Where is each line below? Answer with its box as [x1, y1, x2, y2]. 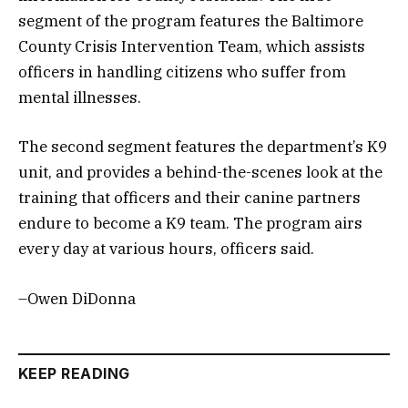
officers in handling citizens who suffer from [18, 62, 346, 83]
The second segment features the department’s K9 [18, 137, 387, 158]
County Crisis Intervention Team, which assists [18, 36, 365, 57]
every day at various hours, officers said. [18, 239, 314, 260]
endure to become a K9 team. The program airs [18, 213, 362, 234]
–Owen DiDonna [18, 288, 136, 309]
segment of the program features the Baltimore [18, 11, 363, 32]
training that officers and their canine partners [18, 188, 361, 209]
